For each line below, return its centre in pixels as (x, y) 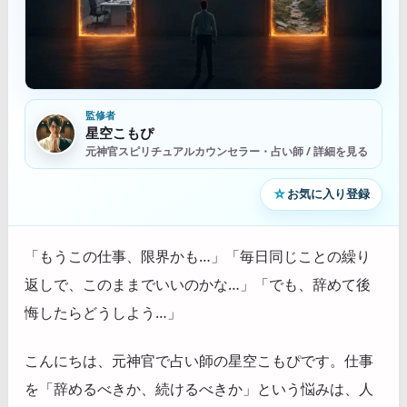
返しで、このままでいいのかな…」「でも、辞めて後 (198, 284)
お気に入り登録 (328, 194)
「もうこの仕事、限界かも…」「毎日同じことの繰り (198, 256)
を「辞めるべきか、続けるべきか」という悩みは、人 (199, 389)
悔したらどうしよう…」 (103, 312)
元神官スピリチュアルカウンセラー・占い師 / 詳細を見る (227, 151)
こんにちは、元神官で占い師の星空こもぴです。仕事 (199, 361)
